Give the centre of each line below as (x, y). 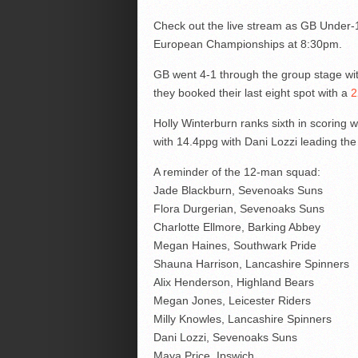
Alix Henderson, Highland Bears (233, 282)
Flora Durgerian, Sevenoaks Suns (239, 209)
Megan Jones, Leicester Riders (232, 301)
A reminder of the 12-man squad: (237, 172)
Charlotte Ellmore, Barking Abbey (237, 227)
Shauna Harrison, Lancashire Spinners (251, 264)
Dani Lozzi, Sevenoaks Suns (225, 338)
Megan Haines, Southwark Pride (235, 246)
